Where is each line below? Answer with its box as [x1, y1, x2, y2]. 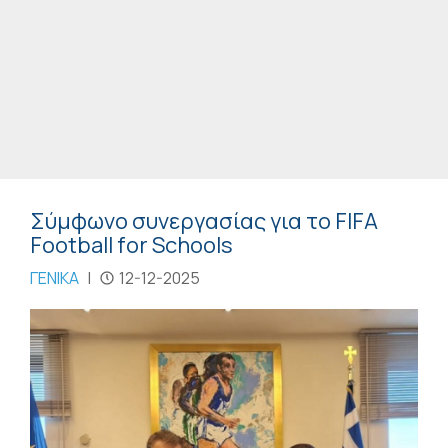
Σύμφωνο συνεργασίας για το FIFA [30, 205, 378, 236]
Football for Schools [30, 229, 233, 260]
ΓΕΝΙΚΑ [30, 266, 79, 289]
